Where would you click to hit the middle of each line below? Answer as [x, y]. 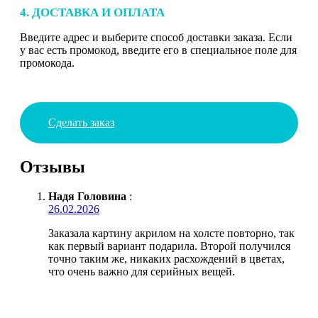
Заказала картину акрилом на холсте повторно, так [171, 234]
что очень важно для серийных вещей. [142, 272]
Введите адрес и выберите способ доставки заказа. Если [156, 37]
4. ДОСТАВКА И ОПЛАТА [92, 12]
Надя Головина [87, 197]
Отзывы [53, 166]
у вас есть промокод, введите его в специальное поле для [158, 50]
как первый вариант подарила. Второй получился [169, 246]
